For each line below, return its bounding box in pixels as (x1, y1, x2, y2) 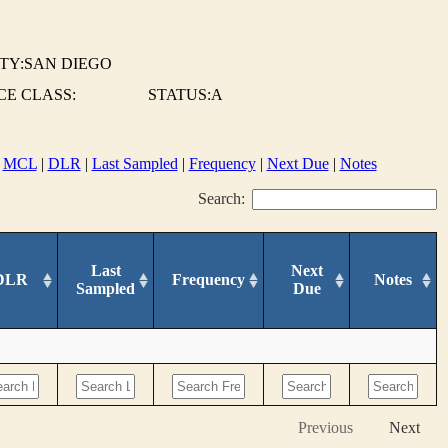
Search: (198, 190, 246, 207)
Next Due (266, 155, 329, 172)
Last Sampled (91, 155, 178, 172)
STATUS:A (148, 86, 223, 103)
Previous (298, 418, 353, 436)
